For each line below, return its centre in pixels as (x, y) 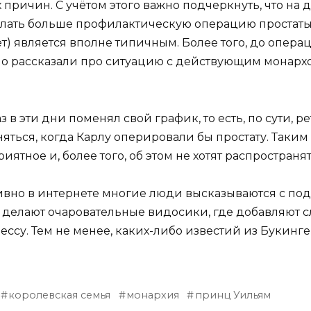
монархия (152, 295)
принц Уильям (233, 295)
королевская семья (60, 295)
